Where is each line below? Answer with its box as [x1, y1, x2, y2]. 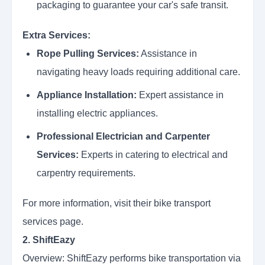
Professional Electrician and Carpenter [37, 131, 210, 142]
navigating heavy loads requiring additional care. [37, 67, 240, 77]
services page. [22, 216, 83, 227]
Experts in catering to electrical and [81, 150, 228, 160]
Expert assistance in [137, 90, 224, 101]
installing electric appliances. [37, 108, 158, 119]
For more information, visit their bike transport [22, 198, 211, 209]
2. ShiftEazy [22, 235, 75, 245]
